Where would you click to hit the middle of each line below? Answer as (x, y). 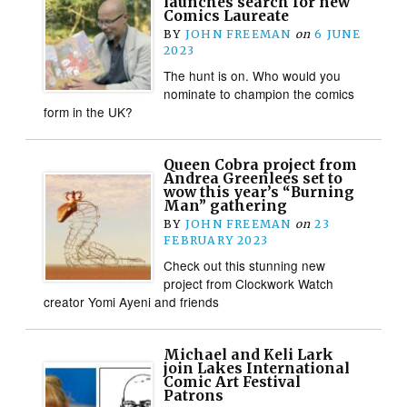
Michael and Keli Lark (249, 354)
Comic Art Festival (233, 382)
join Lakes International (257, 368)
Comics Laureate (227, 15)
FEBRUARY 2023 (216, 240)
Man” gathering (226, 205)
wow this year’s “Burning (259, 192)
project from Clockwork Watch (249, 283)
